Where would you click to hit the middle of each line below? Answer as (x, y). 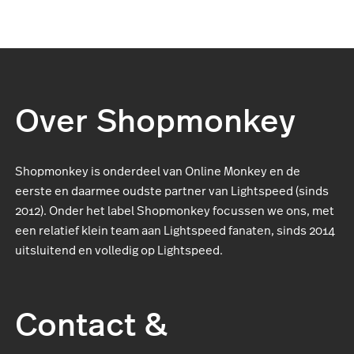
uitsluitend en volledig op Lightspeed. (119, 250)
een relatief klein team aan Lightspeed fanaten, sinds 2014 (175, 231)
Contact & (91, 323)
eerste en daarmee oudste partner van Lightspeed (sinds (172, 191)
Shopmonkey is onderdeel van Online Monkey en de (158, 171)
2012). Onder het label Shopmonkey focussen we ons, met (175, 211)
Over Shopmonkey (155, 119)
